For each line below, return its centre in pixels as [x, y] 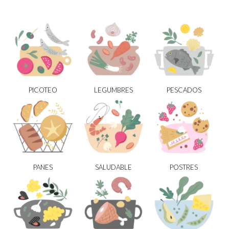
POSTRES [184, 167]
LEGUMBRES [113, 90]
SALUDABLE [113, 167]
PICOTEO [43, 90]
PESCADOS [184, 90]
